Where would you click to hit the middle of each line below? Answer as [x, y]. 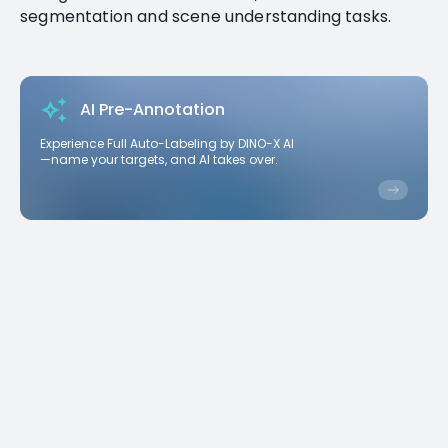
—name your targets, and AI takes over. [159, 159]
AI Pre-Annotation [152, 109]
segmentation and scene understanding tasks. [206, 16]
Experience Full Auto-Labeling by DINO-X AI [167, 143]
